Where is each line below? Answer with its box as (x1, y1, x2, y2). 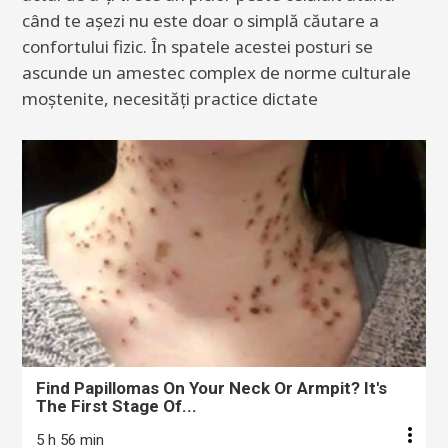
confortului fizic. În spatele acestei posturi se (22, 35, 373, 58)
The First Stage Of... (36, 396, 197, 417)
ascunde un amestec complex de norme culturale (22, 61, 411, 84)
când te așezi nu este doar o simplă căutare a (22, 9, 379, 32)
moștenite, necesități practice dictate (22, 87, 318, 110)
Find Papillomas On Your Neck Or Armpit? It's (36, 378, 387, 399)
